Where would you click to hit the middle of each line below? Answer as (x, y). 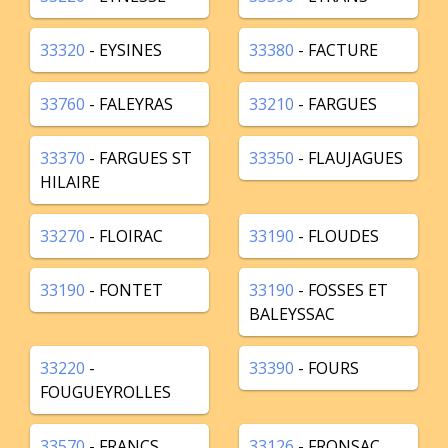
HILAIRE (70, 182)
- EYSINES (123, 50)
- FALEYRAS (129, 104)
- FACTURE (336, 50)
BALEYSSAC (292, 314)
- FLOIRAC (124, 236)
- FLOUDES (336, 236)
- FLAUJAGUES (348, 158)
